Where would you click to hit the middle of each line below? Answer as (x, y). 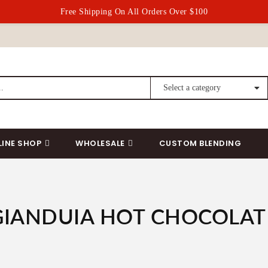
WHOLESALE (100, 143)
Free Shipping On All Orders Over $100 (134, 12)
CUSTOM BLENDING (200, 143)
